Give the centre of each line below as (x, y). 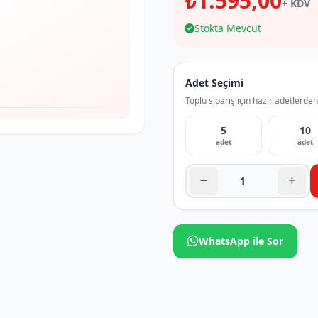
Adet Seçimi (214, 83)
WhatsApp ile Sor (241, 241)
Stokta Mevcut (228, 28)
